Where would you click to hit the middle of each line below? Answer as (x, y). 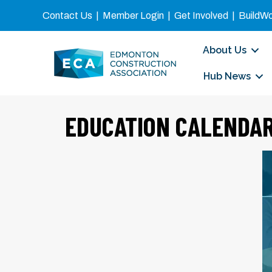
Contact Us (67, 15)
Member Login (133, 15)
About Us (224, 50)
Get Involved (201, 15)
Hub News (227, 76)
